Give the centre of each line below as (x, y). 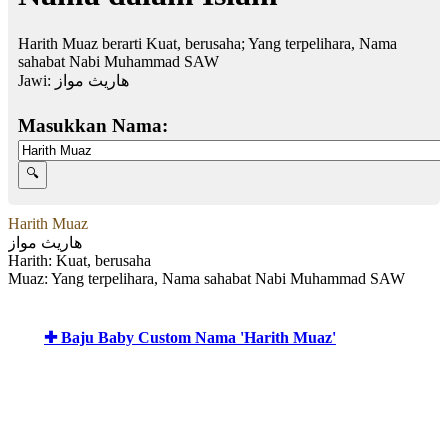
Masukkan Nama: (93, 125)
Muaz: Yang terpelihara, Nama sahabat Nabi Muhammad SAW (206, 278)
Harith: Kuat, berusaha (79, 260)
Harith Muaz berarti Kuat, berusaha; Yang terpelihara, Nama (207, 43)
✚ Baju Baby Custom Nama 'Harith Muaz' (190, 337)
